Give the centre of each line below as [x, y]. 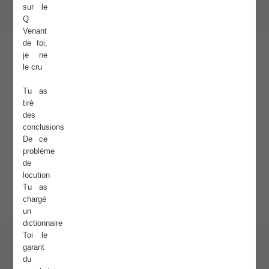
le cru [33, 67]
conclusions [44, 127]
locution [37, 175]
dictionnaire [43, 223]
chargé [35, 199]
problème [39, 151]
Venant [35, 31]
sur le [35, 7]
